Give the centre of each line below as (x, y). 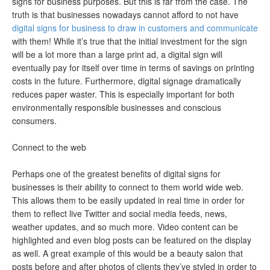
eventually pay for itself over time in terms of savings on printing (133, 67)
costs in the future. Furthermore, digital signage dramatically (127, 81)
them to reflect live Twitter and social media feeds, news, (120, 213)
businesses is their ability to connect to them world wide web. (128, 187)
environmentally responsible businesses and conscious (117, 107)
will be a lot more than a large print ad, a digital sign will (117, 54)
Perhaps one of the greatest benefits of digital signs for (116, 174)
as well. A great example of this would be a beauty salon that (127, 253)
